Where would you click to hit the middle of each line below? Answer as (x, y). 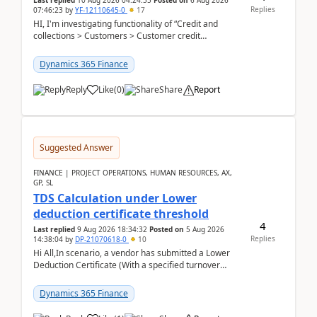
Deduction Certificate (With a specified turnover (127, 265)
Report (207, 90)
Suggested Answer (76, 148)
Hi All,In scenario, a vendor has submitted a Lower (132, 253)
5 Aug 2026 (205, 229)
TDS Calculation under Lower (115, 198)
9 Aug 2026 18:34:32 (112, 229)
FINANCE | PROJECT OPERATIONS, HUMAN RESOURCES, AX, (133, 173)
